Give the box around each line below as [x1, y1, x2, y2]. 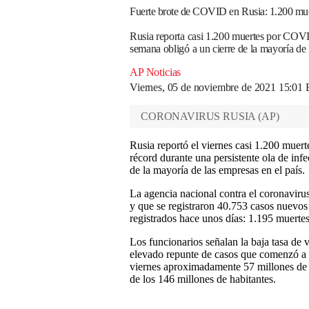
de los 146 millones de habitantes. [130, 273, 276, 285]
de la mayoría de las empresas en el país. [130, 164, 305, 176]
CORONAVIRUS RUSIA [141, 110, 256, 122]
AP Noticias [130, 66, 181, 78]
